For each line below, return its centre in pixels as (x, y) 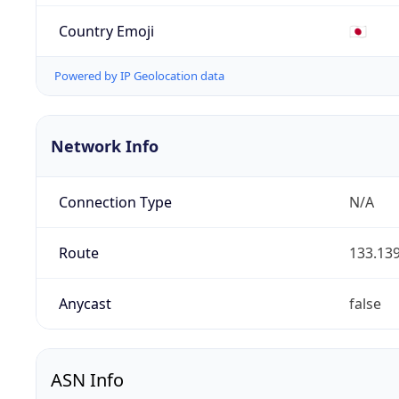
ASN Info (87, 380)
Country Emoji (106, 31)
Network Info (105, 147)
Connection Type (115, 203)
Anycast (85, 304)
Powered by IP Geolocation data (139, 76)
